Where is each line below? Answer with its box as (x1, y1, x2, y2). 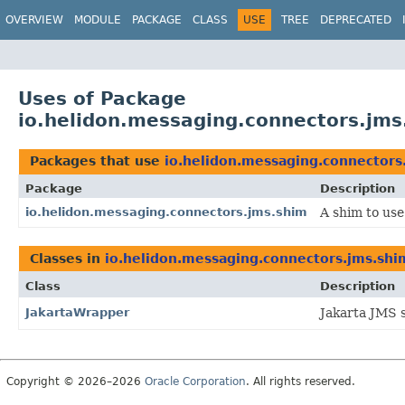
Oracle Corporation (145, 374, 246, 388)
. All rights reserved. (246, 374, 355, 388)
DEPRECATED (320, 14, 391, 26)
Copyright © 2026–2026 (6, 374, 145, 388)
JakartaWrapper (25, 305, 129, 319)
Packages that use (30, 153, 165, 168)
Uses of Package (18, 87, 186, 109)
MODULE (74, 14, 121, 26)
